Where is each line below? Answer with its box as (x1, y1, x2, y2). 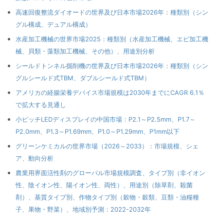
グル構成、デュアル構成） (16, 20, 92, 29)
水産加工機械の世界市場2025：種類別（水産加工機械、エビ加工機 (16, 35, 209, 43)
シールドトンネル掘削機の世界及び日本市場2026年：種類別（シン (16, 62, 209, 70)
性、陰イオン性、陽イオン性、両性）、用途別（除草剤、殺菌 (16, 181, 193, 189)
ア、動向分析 (16, 154, 54, 163)
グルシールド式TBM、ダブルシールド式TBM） (16, 74, 151, 82)
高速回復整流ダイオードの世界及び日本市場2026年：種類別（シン (16, 8, 209, 17)
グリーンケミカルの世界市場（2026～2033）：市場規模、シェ (16, 142, 199, 150)
